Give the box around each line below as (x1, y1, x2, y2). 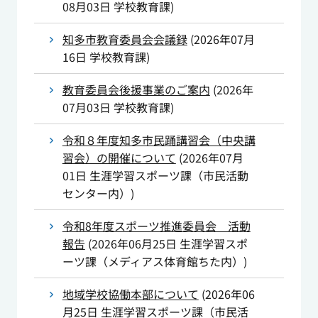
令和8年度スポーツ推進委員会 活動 (62, 217, 251, 235)
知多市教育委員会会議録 (62, 31, 187, 48)
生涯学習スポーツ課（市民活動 (89, 167, 248, 185)
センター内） (62, 185, 131, 202)
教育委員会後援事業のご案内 (62, 81, 210, 99)
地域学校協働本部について (62, 285, 199, 303)
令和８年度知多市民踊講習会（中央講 (62, 131, 256, 149)
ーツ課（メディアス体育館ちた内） (62, 253, 243, 270)
